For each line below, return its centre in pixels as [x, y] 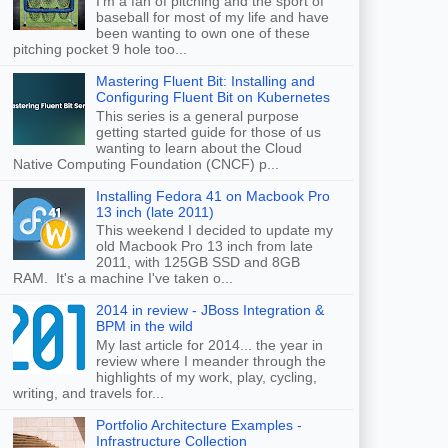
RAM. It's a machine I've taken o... [123, 278]
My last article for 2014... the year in [209, 345]
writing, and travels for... [88, 393]
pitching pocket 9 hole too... [100, 48]
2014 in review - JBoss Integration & [209, 310]
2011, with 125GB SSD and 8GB [197, 262]
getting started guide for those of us [208, 131]
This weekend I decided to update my [214, 230]
